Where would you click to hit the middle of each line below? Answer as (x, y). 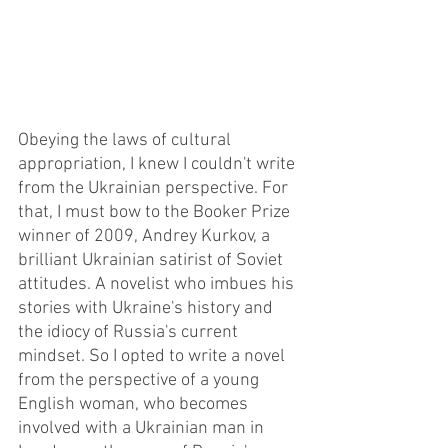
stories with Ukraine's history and (147, 308)
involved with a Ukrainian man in (143, 428)
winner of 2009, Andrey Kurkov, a (146, 236)
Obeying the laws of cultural (126, 140)
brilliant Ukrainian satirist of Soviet (152, 260)
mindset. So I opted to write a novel (153, 356)
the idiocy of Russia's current (130, 332)
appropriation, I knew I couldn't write (158, 164)
